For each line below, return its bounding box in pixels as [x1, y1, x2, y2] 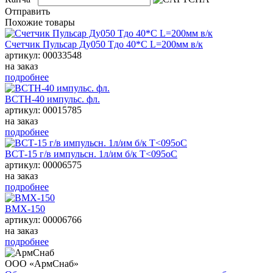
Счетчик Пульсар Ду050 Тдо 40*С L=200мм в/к [5, 38, 203, 49]
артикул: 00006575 [5, 159, 82, 170]
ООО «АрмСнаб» [5, 258, 79, 269]
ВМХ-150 [5, 203, 45, 214]
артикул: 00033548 [5, 49, 82, 60]
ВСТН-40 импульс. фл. [5, 93, 100, 104]
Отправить [5, 5, 50, 16]
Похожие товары [5, 16, 75, 27]
